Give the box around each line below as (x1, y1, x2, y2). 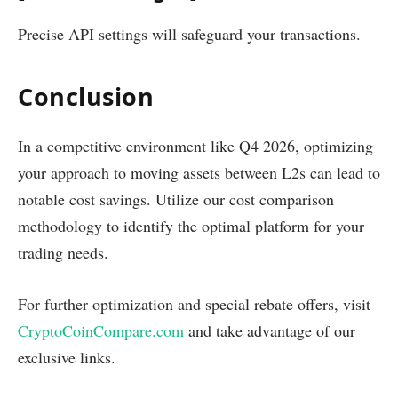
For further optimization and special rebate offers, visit (18, 292, 370, 314)
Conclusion (18, 79, 155, 113)
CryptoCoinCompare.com (18, 319, 184, 341)
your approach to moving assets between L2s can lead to (18, 162, 380, 184)
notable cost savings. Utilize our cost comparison (18, 188, 334, 211)
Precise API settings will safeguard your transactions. (18, 22, 361, 44)
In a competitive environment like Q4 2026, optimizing (18, 135, 373, 157)
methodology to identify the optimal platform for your (18, 215, 364, 237)
